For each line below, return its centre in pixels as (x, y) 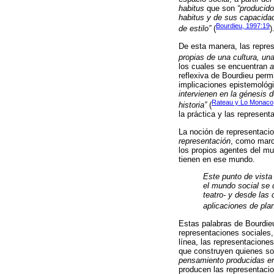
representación (205, 141)
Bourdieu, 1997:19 (243, 26)
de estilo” (195, 29)
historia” (193, 105)
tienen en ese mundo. (217, 159)
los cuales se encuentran (224, 67)
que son (221, 9)
